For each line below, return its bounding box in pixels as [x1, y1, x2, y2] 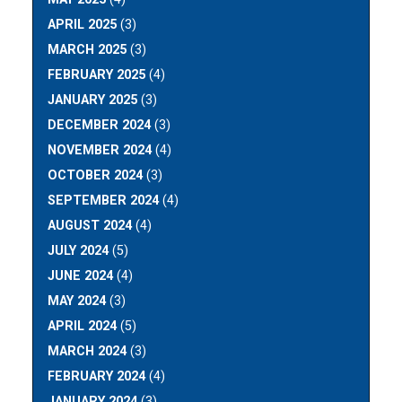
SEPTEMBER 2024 [48, 192, 160, 208]
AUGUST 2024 [48, 217, 133, 233]
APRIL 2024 [48, 318, 118, 334]
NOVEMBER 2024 [48, 142, 153, 158]
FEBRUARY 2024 [48, 368, 146, 384]
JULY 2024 [48, 242, 109, 258]
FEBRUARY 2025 [48, 66, 146, 83]
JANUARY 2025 [48, 92, 138, 108]
